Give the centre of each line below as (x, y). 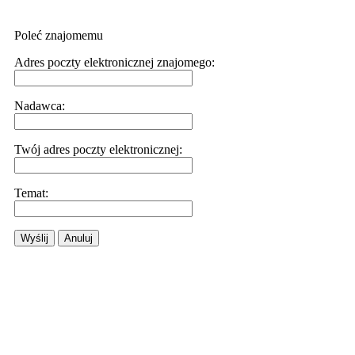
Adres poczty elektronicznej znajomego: (115, 62)
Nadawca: (40, 106)
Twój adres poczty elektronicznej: (98, 149)
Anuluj (78, 238)
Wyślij (34, 238)
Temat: (31, 193)
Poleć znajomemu (59, 35)
